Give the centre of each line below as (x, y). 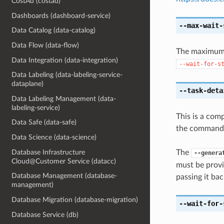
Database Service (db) (45, 214)
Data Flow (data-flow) (45, 45)
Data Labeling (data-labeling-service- (67, 75)
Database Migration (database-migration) (75, 199)
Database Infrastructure (48, 152)
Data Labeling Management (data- (64, 98)
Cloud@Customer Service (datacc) (64, 161)
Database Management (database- (64, 176)
